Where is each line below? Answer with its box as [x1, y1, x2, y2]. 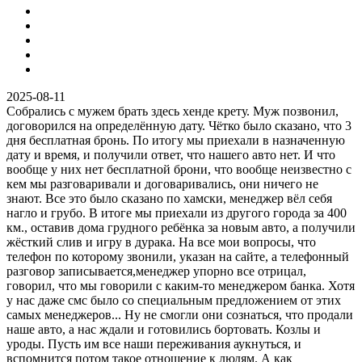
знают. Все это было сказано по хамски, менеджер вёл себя [6, 191, 332, 205]
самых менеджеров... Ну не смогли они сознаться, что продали [6, 307, 353, 322]
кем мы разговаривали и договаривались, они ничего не [6, 176, 318, 191]
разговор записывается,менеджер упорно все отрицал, [6, 263, 306, 278]
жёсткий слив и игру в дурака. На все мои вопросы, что [6, 234, 316, 249]
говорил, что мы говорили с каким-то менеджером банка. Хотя [6, 278, 355, 293]
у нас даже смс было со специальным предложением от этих [6, 293, 341, 307]
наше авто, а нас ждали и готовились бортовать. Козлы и [6, 322, 321, 336]
